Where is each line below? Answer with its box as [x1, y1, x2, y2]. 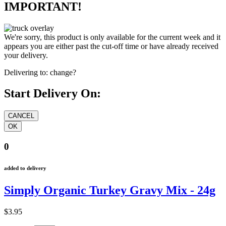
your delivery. [4, 50, 48, 60]
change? [50, 68, 76, 77]
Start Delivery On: [4, 87, 101, 100]
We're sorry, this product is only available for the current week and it [4, 32, 220, 41]
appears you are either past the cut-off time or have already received [4, 41, 218, 50]
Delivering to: [4, 68, 48, 77]
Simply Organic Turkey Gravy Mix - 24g [4, 183, 215, 197]
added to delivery [4, 165, 46, 171]
